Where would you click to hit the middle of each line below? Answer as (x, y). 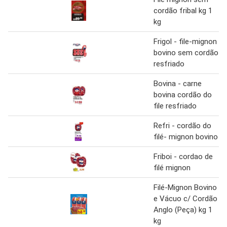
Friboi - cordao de (183, 156)
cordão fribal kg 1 (183, 10)
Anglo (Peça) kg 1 (183, 210)
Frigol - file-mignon (185, 41)
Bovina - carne (178, 83)
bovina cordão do (183, 94)
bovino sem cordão (186, 52)
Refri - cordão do (182, 125)
